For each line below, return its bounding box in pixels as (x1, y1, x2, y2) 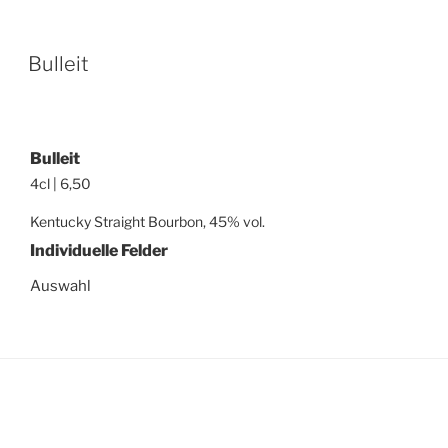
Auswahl (30, 277, 91, 296)
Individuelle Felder (30, 241, 168, 261)
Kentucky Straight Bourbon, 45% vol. (30, 213, 265, 231)
